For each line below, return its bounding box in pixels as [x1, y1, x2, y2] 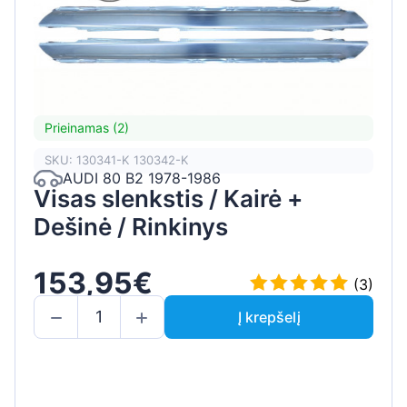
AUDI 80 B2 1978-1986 [63, 169, 221, 188]
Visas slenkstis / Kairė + [34, 184, 303, 213]
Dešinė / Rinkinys [34, 212, 228, 241]
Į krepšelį [237, 307, 301, 326]
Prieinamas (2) [45, 120, 129, 136]
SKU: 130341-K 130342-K [45, 153, 189, 168]
